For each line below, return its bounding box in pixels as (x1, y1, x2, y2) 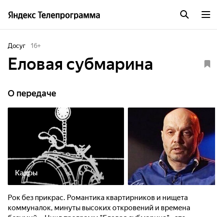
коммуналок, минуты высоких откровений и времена (8, 203, 190, 212)
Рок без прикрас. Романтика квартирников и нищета (8, 193, 188, 202)
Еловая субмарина (8, 54, 153, 74)
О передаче (8, 88, 56, 98)
